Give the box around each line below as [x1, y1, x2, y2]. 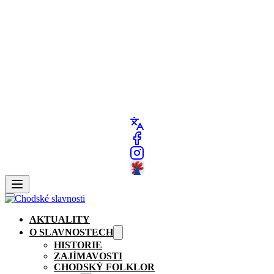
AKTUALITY [29, 214, 90, 224]
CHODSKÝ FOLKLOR [54, 262, 155, 272]
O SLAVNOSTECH [29, 227, 113, 237]
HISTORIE [54, 240, 102, 250]
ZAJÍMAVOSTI [54, 251, 122, 261]
